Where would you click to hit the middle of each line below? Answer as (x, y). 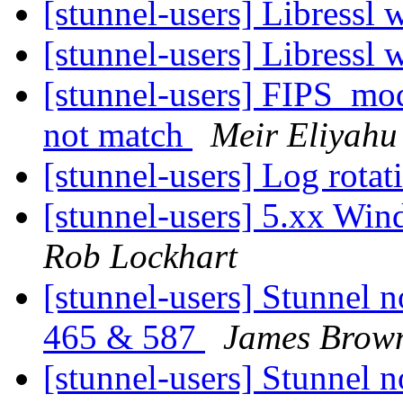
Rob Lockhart (140, 256)
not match (118, 135)
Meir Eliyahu (304, 135)
